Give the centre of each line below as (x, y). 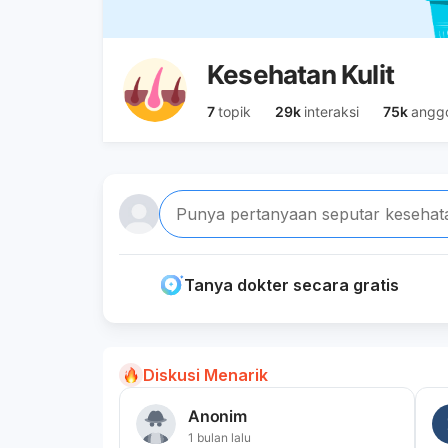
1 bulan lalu (219, 437)
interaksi (331, 112)
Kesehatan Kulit (300, 75)
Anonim (217, 416)
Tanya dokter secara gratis (291, 285)
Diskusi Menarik (205, 375)
